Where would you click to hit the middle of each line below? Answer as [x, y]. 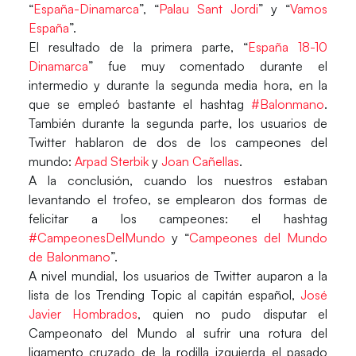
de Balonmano [69, 256]
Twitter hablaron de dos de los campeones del [178, 142]
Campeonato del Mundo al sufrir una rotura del [178, 333]
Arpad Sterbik [111, 161]
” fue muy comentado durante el [208, 66]
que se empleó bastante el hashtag [140, 104]
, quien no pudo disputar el [233, 313]
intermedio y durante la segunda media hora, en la [178, 85]
